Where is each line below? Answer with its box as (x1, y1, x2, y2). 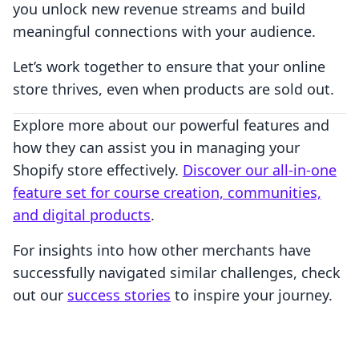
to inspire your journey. (171, 285, 333, 305)
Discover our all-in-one (183, 160, 337, 180)
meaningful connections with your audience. (13, 22, 316, 42)
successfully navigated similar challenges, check (13, 263, 341, 283)
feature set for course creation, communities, (13, 183, 321, 203)
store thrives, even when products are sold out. (13, 79, 334, 99)
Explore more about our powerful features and (13, 115, 329, 135)
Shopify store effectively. (13, 160, 183, 180)
